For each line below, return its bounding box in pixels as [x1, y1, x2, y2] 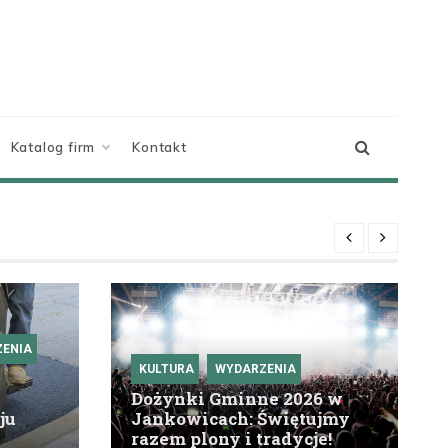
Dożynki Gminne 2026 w [131, 387, 343, 411]
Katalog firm [10, 139, 96, 156]
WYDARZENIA [215, 362, 296, 377]
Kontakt [132, 139, 187, 156]
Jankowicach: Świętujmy [131, 407, 350, 431]
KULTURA [139, 362, 194, 377]
